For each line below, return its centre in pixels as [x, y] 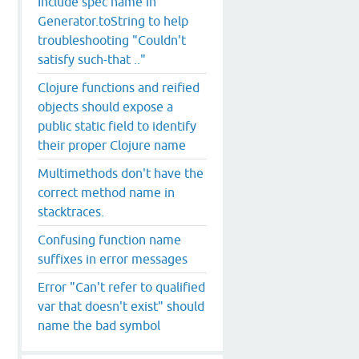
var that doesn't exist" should [121, 306]
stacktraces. [71, 211]
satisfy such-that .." [92, 59]
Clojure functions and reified [119, 87]
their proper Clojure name [112, 145]
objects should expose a [105, 106]
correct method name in [106, 192]
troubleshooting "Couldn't [112, 40]
